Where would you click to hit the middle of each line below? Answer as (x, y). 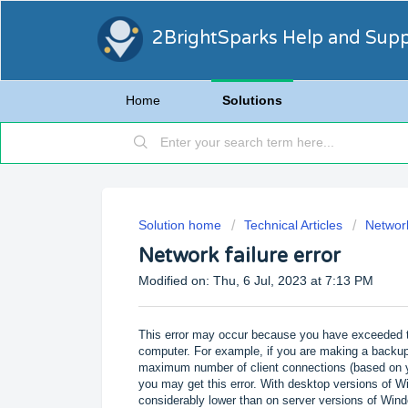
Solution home (182, 225)
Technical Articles (293, 225)
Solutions (252, 100)
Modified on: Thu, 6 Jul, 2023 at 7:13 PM (256, 280)
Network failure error (240, 256)
